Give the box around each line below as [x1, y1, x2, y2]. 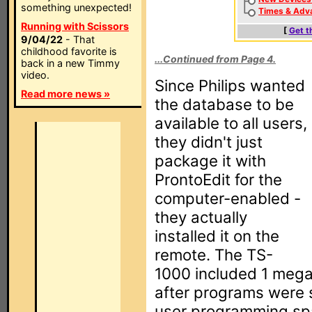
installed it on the [155, 226, 279, 245]
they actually [155, 208, 247, 226]
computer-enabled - [155, 189, 301, 208]
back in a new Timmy [21, 57, 120, 69]
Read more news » [21, 88, 110, 100]
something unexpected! [21, 1, 132, 13]
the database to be [155, 95, 294, 114]
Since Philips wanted [155, 76, 305, 95]
